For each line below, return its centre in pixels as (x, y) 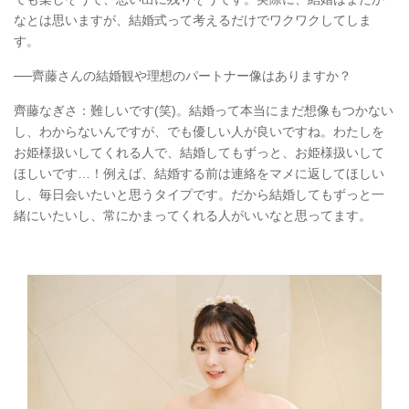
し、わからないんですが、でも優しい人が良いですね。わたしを (199, 132)
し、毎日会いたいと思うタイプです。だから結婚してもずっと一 (199, 195)
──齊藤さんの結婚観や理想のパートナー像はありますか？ (183, 76)
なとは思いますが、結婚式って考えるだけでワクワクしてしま (193, 21)
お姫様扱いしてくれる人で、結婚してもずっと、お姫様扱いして (199, 153)
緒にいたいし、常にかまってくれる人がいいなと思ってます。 (193, 216)
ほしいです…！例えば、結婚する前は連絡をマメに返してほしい (199, 174)
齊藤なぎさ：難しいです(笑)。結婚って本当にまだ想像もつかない (204, 111)
